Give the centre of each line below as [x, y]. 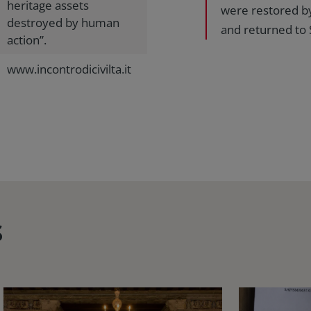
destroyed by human [63, 23]
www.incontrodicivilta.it [69, 69]
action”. [27, 40]
